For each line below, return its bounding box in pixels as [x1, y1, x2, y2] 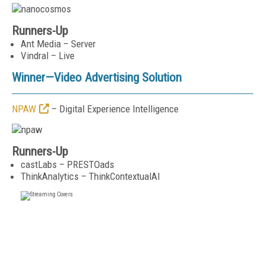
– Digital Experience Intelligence [49, 103, 179, 115]
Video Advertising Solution [54, 70, 182, 85]
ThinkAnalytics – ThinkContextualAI [21, 170, 160, 182]
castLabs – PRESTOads [21, 159, 114, 170]
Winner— [12, 70, 54, 85]
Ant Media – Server [21, 38, 96, 50]
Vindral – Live [21, 50, 75, 62]
